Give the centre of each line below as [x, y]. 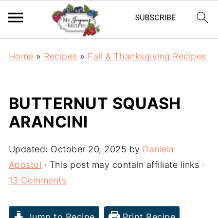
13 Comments [37, 180]
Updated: [28, 149]
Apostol [25, 165]
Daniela [158, 149]
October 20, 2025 [87, 149]
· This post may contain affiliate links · [123, 165]
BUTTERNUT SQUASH [95, 103]
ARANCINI [48, 122]
